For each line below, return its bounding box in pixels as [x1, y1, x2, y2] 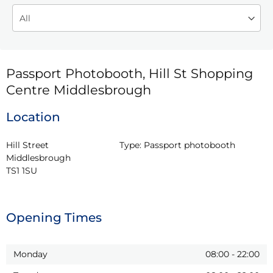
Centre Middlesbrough [6, 82, 151, 97]
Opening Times [6, 210, 102, 225]
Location [6, 109, 60, 124]
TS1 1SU [6, 165, 37, 176]
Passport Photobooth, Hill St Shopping [6, 65, 253, 81]
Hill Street [6, 139, 49, 151]
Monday [13, 248, 48, 260]
